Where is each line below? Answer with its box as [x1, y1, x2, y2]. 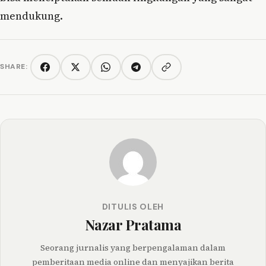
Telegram [135, 66, 172, 77]
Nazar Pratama [84, 214, 182, 234]
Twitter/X [74, 66, 114, 77]
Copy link [165, 66, 202, 77]
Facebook [44, 66, 82, 77]
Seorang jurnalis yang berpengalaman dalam [40, 241, 226, 254]
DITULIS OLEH [102, 201, 164, 212]
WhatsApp [104, 66, 147, 77]
